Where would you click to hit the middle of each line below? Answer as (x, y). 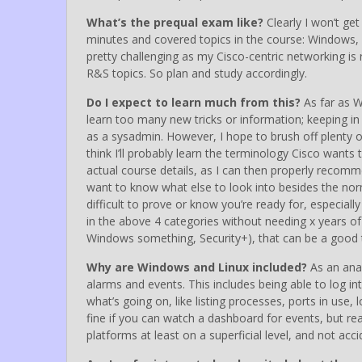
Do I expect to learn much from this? (194, 102)
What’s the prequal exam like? (175, 22)
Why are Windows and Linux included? (197, 267)
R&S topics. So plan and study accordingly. (197, 73)
